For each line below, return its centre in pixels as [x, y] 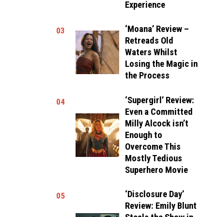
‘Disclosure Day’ [155, 194]
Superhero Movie [157, 170]
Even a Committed [159, 112]
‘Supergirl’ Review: [160, 100]
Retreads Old [149, 41]
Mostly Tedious [154, 158]
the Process [147, 76]
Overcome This [153, 147]
